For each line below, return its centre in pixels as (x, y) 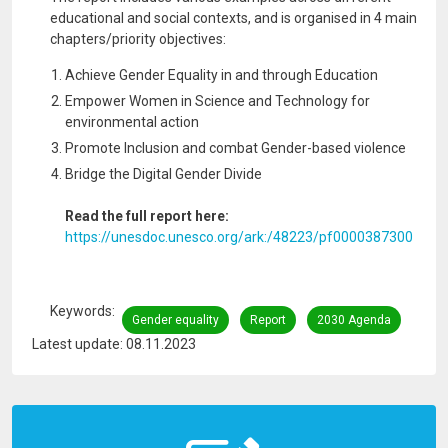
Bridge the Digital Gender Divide (163, 174)
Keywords (81, 310)
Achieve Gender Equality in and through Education (221, 75)
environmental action (132, 122)
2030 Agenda (354, 320)
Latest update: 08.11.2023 (114, 344)
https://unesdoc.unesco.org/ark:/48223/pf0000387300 (239, 237)
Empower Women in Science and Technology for (217, 101)
